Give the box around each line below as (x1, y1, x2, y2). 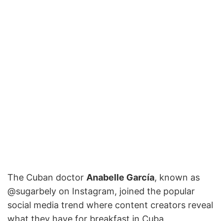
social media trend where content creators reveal (7, 199, 213, 210)
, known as (154, 172, 200, 183)
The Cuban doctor (7, 172, 86, 183)
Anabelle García (86, 172, 154, 183)
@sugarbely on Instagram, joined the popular (7, 185, 195, 196)
